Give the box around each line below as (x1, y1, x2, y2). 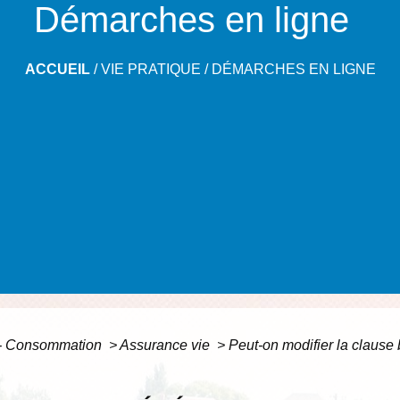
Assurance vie (120, 337, 214, 354)
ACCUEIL (24, 62, 90, 78)
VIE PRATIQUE (100, 62, 201, 78)
